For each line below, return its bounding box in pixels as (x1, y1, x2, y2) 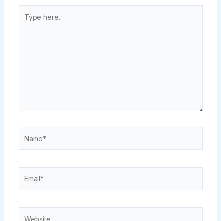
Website (18, 208, 45, 217)
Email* (18, 168, 38, 177)
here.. (18, 18, 37, 27)
